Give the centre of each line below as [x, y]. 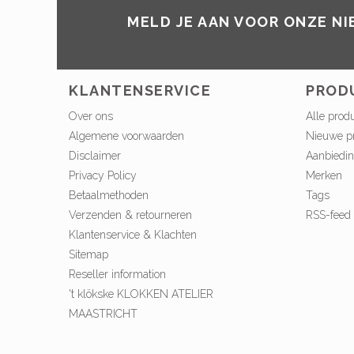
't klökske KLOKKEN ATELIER [141, 294]
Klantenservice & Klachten [133, 235]
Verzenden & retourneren [130, 215]
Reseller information [117, 275]
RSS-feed [328, 215]
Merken [324, 176]
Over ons [91, 117]
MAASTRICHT [103, 314]
